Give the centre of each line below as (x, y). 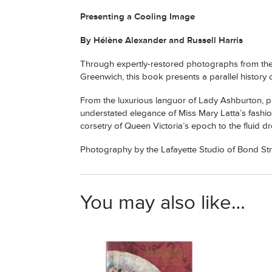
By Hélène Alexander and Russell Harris (161, 41)
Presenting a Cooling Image (138, 17)
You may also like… (163, 203)
